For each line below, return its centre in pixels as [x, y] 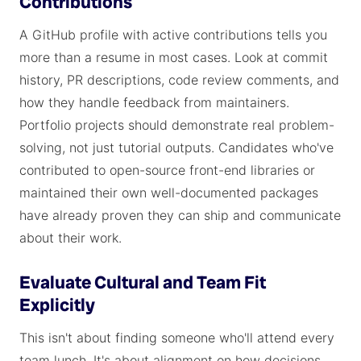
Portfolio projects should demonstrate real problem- [177, 125]
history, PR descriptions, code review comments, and [179, 80]
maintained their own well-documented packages [169, 193]
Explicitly [57, 305]
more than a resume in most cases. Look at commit [174, 57]
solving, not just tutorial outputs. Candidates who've [176, 147]
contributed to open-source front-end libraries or [167, 170]
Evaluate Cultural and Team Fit [143, 282]
